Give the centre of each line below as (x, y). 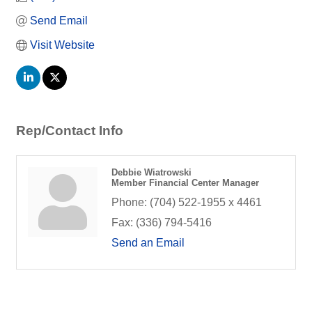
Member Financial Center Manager (185, 183)
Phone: (129, 202)
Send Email (59, 21)
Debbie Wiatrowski (151, 172)
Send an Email (148, 243)
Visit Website (62, 45)
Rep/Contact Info (70, 131)
